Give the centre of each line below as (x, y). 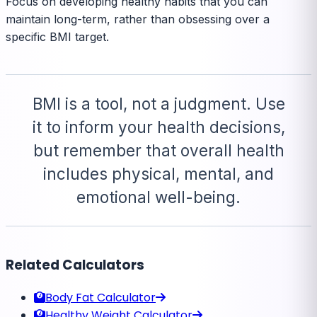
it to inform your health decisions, (158, 127)
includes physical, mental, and (158, 173)
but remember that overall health (158, 150)
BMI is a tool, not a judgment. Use (158, 103)
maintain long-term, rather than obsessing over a (138, 19)
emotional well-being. (158, 197)
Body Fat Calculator (100, 297)
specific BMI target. (57, 36)
